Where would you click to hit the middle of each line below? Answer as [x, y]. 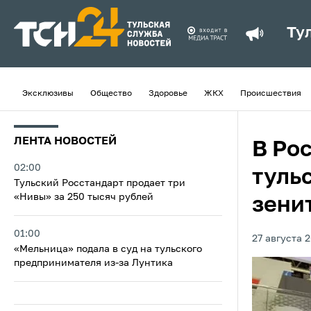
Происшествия [271, 94]
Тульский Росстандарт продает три [100, 183]
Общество [111, 94]
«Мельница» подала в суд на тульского [108, 249]
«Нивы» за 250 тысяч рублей [84, 197]
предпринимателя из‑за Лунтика [93, 263]
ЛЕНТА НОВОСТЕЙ [65, 142]
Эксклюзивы [48, 94]
